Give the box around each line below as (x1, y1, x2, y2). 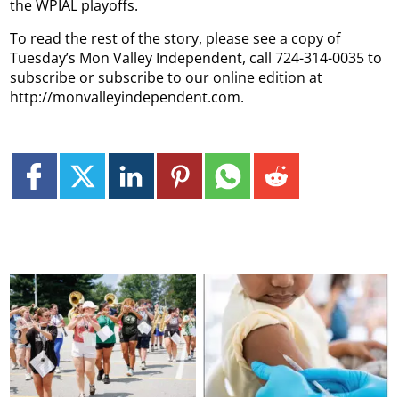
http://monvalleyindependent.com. (10, 87, 245, 108)
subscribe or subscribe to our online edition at (10, 68, 323, 88)
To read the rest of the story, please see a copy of (10, 28, 341, 49)
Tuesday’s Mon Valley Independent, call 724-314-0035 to (10, 48, 383, 69)
